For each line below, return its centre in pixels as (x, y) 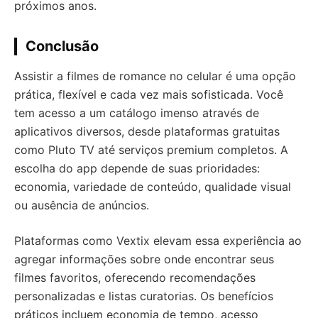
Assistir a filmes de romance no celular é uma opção (155, 76)
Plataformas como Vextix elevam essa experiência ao (158, 241)
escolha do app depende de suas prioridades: (137, 168)
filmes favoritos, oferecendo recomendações (135, 278)
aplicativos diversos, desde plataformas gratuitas (147, 131)
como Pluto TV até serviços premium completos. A (151, 150)
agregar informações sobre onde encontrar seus (144, 259)
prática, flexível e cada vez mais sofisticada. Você (149, 94)
